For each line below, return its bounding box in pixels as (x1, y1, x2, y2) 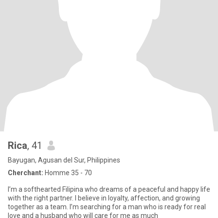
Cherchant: (8, 169, 43, 177)
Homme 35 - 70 (43, 169, 92, 177)
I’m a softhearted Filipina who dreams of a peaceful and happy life (8, 185, 210, 193)
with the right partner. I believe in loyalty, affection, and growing (8, 194, 200, 202)
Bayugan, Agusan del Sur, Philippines (8, 156, 120, 164)
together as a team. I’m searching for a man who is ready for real (8, 203, 206, 211)
